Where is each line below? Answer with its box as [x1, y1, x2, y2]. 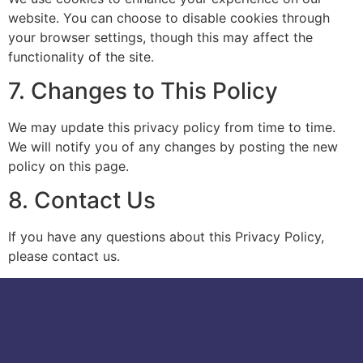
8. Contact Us [8, 186, 156, 215]
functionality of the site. [8, 48, 154, 65]
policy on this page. [8, 157, 129, 174]
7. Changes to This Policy [8, 76, 278, 105]
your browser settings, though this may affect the [8, 28, 313, 45]
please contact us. [8, 248, 120, 265]
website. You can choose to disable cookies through [8, 9, 330, 26]
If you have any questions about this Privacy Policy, [8, 228, 324, 246]
